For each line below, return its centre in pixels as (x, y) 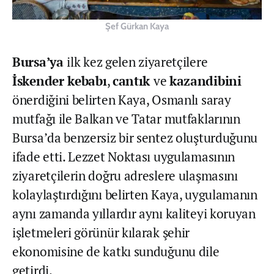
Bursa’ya (40, 62)
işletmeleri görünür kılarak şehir (101, 233)
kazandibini (205, 81)
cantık (133, 81)
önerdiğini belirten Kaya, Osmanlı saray (122, 100)
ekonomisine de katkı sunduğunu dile (116, 252)
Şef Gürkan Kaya (137, 27)
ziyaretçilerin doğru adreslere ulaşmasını (125, 176)
